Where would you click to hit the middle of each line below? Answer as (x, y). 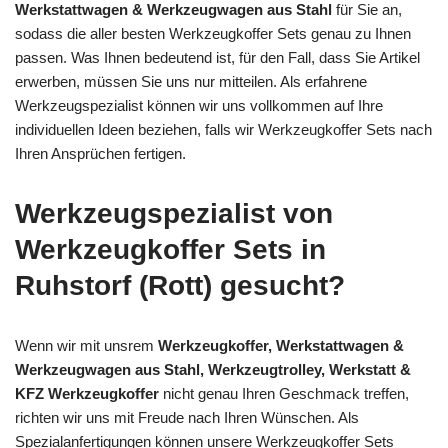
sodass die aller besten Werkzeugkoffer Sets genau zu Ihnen (213, 33)
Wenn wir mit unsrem (86, 345)
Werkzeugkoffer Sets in (170, 249)
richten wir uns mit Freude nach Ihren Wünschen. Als (187, 417)
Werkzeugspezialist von (174, 213)
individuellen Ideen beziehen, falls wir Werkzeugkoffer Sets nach (223, 129)
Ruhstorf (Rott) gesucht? (180, 285)
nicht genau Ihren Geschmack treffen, (284, 393)
